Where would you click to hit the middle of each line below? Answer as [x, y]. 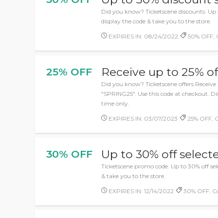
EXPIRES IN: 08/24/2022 [143, 36]
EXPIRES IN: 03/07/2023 [143, 118]
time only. [116, 103]
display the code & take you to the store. [156, 21]
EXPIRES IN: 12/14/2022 [141, 191]
